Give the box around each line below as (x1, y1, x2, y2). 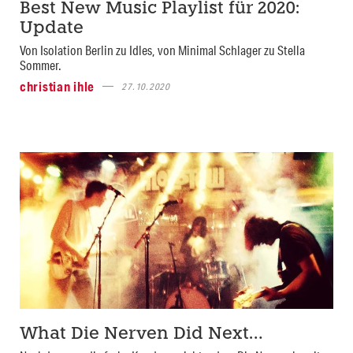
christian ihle (20, 77, 95, 95)
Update (20, 20, 84, 37)
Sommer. (20, 56, 61, 73)
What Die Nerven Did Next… (20, 325, 262, 343)
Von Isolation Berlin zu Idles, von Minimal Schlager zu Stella (20, 41, 305, 58)
